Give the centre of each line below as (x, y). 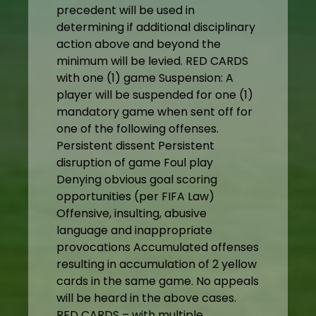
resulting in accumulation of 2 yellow (157, 265)
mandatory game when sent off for (154, 112)
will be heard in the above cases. (146, 298)
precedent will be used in (126, 11)
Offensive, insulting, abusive (132, 214)
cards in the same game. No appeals (158, 281)
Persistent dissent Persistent (135, 146)
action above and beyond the (139, 44)
